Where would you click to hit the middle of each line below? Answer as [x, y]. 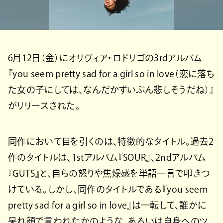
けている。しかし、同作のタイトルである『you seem [108, 189]
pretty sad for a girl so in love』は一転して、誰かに [108, 205]
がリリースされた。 [44, 106]
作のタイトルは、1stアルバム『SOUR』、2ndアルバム [107, 157]
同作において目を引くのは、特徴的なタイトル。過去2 [111, 141]
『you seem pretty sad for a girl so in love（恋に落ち [111, 74]
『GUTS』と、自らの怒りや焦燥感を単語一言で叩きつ [109, 173]
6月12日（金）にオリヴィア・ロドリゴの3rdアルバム [105, 58]
